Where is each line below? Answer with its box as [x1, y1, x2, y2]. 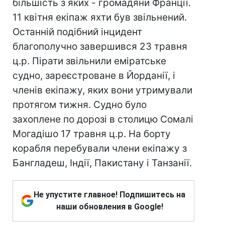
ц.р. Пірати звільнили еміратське [13, 55, 166, 67]
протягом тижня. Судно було [13, 99, 147, 110]
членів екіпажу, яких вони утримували [13, 84, 192, 96]
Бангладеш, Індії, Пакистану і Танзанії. [13, 157, 192, 169]
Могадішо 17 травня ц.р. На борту [13, 128, 171, 140]
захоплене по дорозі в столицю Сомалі [13, 114, 193, 125]
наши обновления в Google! [56, 202, 163, 211]
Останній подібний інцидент [13, 26, 142, 38]
